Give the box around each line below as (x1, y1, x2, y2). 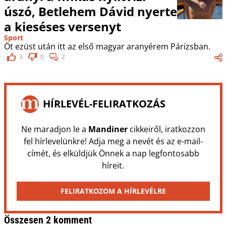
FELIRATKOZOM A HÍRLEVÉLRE (60, 186, 166, 196)
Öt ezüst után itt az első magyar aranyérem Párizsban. (4, 40, 210, 52)
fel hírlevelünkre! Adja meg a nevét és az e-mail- (23, 135, 203, 147)
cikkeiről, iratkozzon (127, 123, 205, 135)
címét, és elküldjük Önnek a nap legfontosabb (27, 147, 199, 159)
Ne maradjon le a (21, 123, 88, 135)
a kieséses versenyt (4, 18, 121, 35)
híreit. (102, 159, 124, 171)
